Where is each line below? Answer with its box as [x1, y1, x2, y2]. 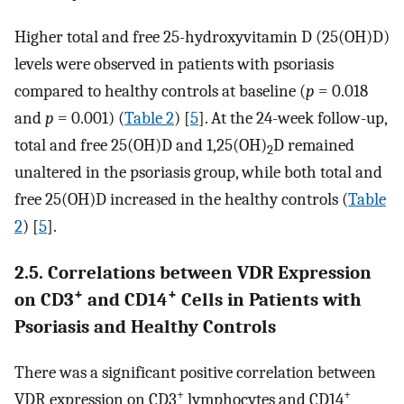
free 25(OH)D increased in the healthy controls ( [14, 188, 348, 209]
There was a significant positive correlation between [14, 363, 376, 383]
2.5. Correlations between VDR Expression [14, 262, 372, 284]
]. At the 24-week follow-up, [198, 107, 387, 128]
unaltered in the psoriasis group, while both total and [14, 161, 382, 182]
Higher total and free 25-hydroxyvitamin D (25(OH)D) [14, 26, 390, 47]
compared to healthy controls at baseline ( [14, 80, 306, 101]
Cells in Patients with [177, 289, 362, 311]
